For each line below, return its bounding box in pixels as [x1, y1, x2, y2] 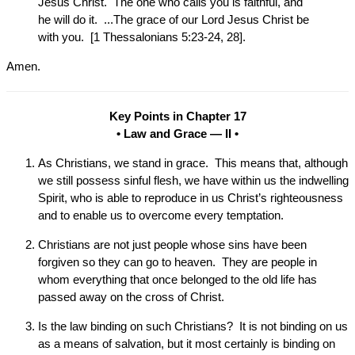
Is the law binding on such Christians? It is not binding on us [38, 319, 348, 333]
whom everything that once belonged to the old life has [38, 273, 317, 286]
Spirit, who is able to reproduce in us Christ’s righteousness [38, 191, 343, 204]
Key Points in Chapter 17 [109, 109, 246, 123]
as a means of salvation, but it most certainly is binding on [38, 337, 335, 350]
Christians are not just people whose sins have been [38, 238, 307, 251]
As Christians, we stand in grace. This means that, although [38, 156, 348, 170]
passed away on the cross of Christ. [38, 290, 224, 303]
